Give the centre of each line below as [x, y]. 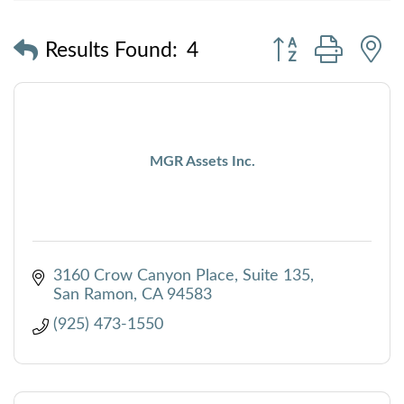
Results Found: [111, 51]
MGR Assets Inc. [202, 162]
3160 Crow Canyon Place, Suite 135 [181, 275]
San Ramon [93, 294]
